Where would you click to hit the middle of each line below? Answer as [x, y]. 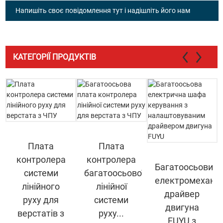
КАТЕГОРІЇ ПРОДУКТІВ [55, 57]
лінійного [41, 186]
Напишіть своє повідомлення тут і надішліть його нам [103, 10]
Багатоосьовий [186, 167]
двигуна [182, 207]
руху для [41, 200]
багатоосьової [114, 173]
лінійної [111, 186]
